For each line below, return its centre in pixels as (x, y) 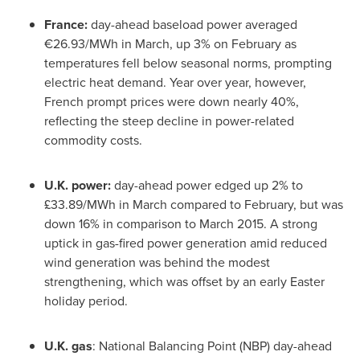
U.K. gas (68, 346)
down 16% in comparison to (122, 224)
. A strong (290, 224)
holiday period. (86, 301)
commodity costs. (93, 140)
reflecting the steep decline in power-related (169, 121)
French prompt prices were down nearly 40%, (172, 102)
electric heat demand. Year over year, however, (175, 82)
